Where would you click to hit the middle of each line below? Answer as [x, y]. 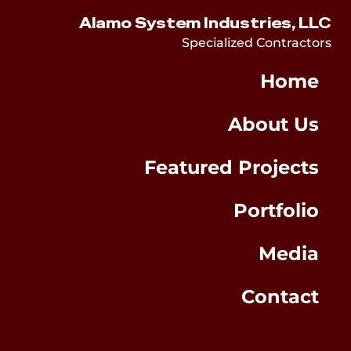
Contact [280, 297]
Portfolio [276, 210]
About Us [273, 124]
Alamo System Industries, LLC [205, 23]
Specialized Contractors [257, 43]
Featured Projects [232, 167]
